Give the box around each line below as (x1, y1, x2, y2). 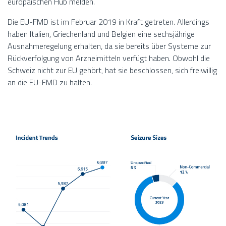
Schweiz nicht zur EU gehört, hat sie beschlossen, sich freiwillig (8, 64, 217, 77)
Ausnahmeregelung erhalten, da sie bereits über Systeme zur (8, 40, 211, 52)
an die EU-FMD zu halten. (8, 76, 92, 89)
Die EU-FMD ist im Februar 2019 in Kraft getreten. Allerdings (8, 16, 209, 28)
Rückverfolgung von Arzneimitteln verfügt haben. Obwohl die (8, 52, 210, 65)
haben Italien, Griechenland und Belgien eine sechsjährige (8, 28, 195, 40)
